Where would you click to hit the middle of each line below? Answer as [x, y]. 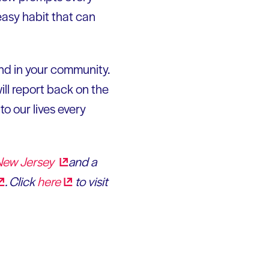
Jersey [38, 161]
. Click [21, 181]
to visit [90, 181]
